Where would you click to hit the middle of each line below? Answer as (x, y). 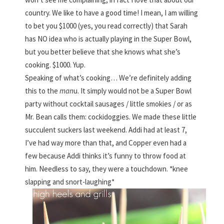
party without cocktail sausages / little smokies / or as (109, 103)
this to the (42, 90)
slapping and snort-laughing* (70, 181)
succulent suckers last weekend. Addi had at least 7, (106, 129)
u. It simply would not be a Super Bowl (133, 90)
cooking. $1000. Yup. (55, 64)
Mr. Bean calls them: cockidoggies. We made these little (111, 116)
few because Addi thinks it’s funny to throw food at (106, 155)
